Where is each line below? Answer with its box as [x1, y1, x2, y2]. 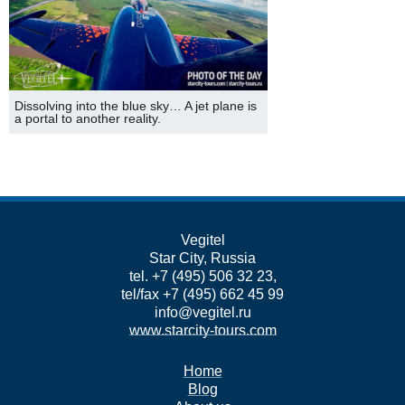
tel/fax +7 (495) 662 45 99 [121, 287, 284, 302]
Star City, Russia [149, 250, 256, 266]
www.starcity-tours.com [128, 323, 277, 338]
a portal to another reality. [14, 111, 161, 126]
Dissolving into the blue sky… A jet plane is [14, 99, 257, 113]
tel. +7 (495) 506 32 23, [128, 268, 277, 284]
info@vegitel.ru [154, 305, 251, 320]
